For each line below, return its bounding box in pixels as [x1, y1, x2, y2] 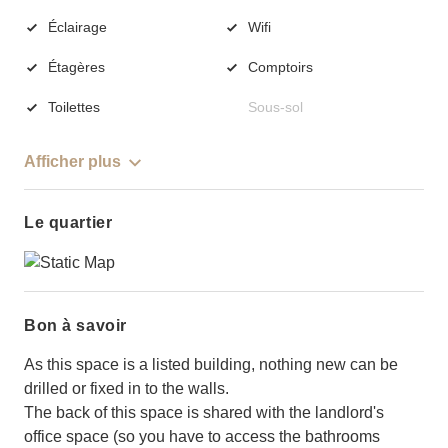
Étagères [48, 58, 105, 75]
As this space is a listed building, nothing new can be [24, 355, 398, 373]
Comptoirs [248, 58, 313, 75]
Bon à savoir [24, 316, 127, 334]
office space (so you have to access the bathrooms [24, 427, 380, 445]
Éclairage [48, 18, 107, 35]
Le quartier [24, 214, 113, 232]
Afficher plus [24, 153, 121, 171]
